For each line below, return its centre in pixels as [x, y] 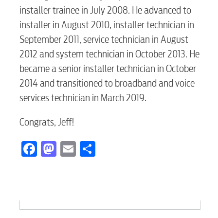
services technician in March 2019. [83, 98]
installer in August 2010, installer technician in [107, 25]
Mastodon [87, 147]
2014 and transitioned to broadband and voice [107, 83]
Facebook [66, 147]
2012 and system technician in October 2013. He [109, 54]
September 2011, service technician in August [104, 39]
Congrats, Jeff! [47, 122]
